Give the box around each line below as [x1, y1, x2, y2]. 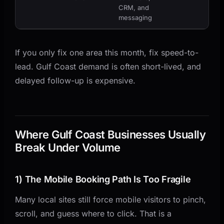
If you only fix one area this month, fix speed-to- [15, 47, 199, 57]
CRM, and [118, 3, 149, 11]
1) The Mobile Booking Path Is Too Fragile [15, 173, 191, 184]
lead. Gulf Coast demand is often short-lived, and [15, 61, 201, 71]
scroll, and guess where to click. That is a [15, 208, 172, 218]
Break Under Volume [15, 140, 120, 154]
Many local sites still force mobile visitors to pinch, [15, 194, 206, 204]
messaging [118, 13, 152, 21]
